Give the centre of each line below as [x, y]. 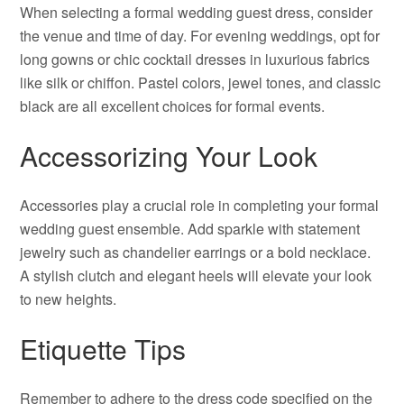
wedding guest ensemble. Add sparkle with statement [190, 229]
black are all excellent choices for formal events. [173, 106]
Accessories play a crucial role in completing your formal [200, 205]
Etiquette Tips [103, 349]
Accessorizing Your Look [169, 156]
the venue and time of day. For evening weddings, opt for [200, 36]
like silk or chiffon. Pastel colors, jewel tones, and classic [201, 83]
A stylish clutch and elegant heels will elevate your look [196, 275]
